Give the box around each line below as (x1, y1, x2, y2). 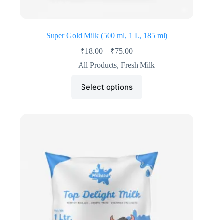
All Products (78, 61, 117, 70)
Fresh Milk (121, 61, 155, 70)
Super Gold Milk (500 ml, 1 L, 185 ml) (46, 31, 167, 40)
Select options (81, 82, 133, 92)
